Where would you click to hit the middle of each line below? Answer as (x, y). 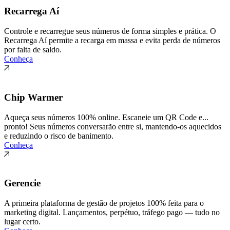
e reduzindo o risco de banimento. (59, 136)
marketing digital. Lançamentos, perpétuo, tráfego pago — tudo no (112, 213)
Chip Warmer (33, 97)
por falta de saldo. (33, 50)
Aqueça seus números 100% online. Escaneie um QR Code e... (106, 117)
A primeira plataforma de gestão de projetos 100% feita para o (104, 203)
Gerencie (22, 183)
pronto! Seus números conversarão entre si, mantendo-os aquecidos (113, 126)
